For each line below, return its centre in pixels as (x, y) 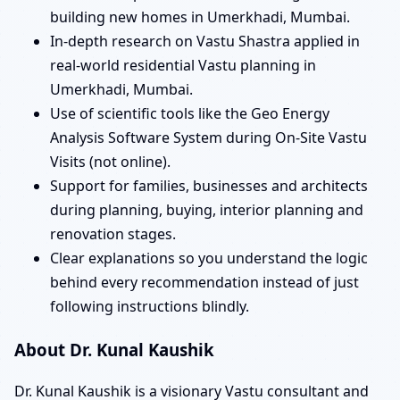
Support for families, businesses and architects (209, 185)
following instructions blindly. (150, 306)
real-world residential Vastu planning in (183, 65)
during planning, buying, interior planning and (207, 209)
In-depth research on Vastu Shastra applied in (205, 41)
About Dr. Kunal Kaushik (114, 349)
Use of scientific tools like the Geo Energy (190, 113)
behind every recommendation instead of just (204, 282)
